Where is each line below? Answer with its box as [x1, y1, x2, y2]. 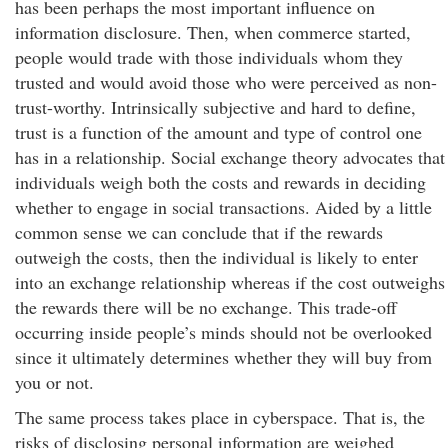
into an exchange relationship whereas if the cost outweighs [15, 270, 445, 294]
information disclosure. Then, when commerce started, [15, 20, 411, 44]
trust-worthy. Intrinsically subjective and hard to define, [15, 95, 416, 119]
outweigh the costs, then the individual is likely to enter [15, 245, 418, 269]
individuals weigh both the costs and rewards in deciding [15, 170, 426, 194]
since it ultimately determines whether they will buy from [15, 345, 432, 369]
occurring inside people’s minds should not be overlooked [15, 320, 432, 344]
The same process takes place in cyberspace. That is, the [15, 405, 425, 429]
